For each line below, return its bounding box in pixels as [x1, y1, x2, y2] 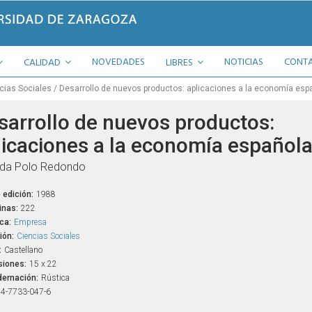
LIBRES [166, 54, 195, 73]
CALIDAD [24, 54, 63, 73]
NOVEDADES [92, 53, 145, 72]
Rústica [40, 273, 70, 283]
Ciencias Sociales [16, 231, 80, 241]
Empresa [13, 217, 47, 227]
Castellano [3, 245, 42, 255]
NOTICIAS [224, 53, 263, 72]
